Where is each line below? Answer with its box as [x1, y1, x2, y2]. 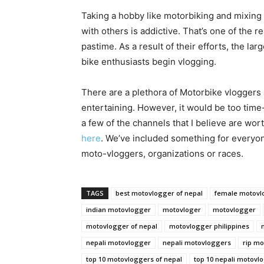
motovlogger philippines [169, 222, 249, 231]
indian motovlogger [86, 205, 151, 214]
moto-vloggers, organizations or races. [81, 148, 243, 160]
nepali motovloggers [163, 238, 231, 247]
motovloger [163, 205, 201, 214]
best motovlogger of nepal [115, 189, 203, 198]
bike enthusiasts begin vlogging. [81, 56, 216, 68]
